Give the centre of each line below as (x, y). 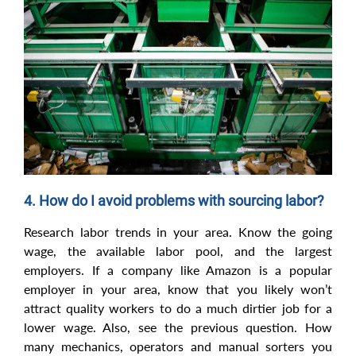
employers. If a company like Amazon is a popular (178, 270)
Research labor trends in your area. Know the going (178, 232)
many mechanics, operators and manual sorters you (178, 346)
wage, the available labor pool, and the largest (178, 251)
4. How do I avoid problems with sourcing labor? (174, 201)
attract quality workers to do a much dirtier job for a (178, 308)
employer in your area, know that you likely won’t (178, 289)
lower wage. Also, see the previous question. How (178, 327)
